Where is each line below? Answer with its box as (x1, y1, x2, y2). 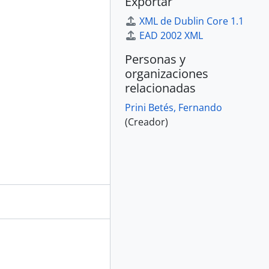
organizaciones (125, 65, 208, 82)
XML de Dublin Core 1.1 (139, 14, 244, 28)
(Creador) (125, 115, 168, 128)
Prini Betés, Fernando (125, 101, 222, 114)
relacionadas (125, 80, 196, 96)
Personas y (125, 51, 186, 67)
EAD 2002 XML (139, 29, 203, 42)
